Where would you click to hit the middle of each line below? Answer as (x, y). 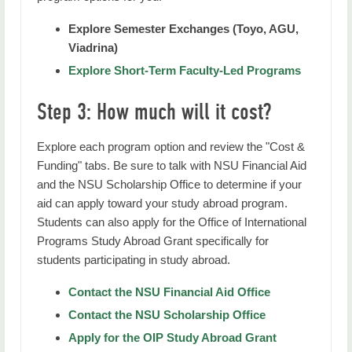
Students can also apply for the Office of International (172, 222)
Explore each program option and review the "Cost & (171, 147)
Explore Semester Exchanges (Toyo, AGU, (183, 29)
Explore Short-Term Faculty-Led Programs (185, 70)
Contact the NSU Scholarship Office (167, 315)
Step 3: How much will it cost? (154, 112)
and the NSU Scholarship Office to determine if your (169, 184)
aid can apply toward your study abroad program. (162, 203)
